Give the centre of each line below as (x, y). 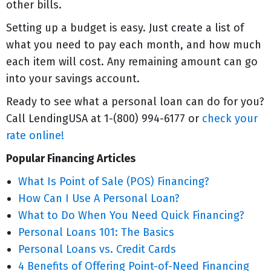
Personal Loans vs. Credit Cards (97, 249)
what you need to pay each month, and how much (134, 45)
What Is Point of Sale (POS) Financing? (114, 181)
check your (230, 119)
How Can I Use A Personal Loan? (99, 198)
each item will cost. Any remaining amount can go (132, 62)
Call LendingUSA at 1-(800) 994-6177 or (104, 119)
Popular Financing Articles (71, 158)
